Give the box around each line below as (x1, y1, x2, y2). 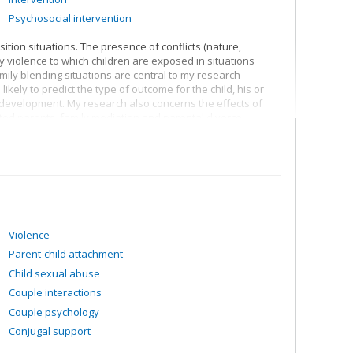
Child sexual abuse (9, 266, 100, 281)
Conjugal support (9, 324, 91, 338)
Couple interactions (9, 285, 102, 299)
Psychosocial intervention (9, 11, 132, 25)
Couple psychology (9, 304, 99, 319)
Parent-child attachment (9, 247, 123, 261)
